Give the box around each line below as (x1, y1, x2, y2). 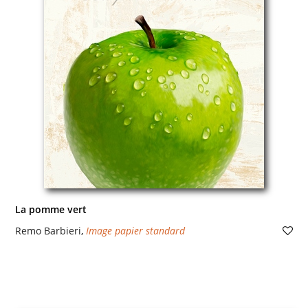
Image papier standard (85, 224, 185, 237)
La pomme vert (14, 203, 87, 216)
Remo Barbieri (14, 224, 81, 237)
